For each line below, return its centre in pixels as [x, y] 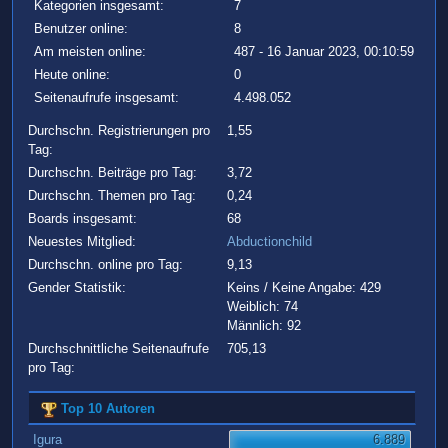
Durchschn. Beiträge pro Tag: [112, 173]
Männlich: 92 [264, 326]
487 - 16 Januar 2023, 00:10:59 [323, 52]
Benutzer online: [81, 29]
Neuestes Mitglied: [81, 242]
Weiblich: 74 [263, 307]
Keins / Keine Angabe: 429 [304, 288]
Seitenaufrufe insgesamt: [106, 98]
